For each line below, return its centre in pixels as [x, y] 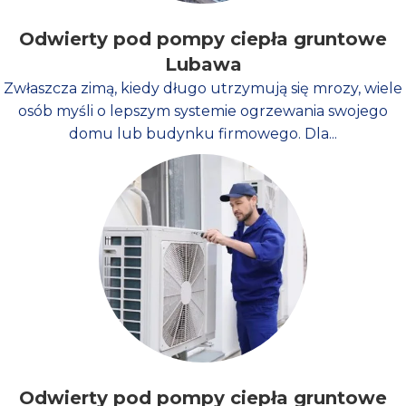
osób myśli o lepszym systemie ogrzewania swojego [203, 111]
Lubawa [203, 65]
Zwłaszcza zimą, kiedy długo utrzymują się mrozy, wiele [203, 89]
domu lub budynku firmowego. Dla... [203, 134]
